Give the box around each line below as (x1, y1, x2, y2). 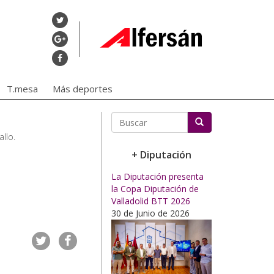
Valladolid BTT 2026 (111, 195, 190, 207)
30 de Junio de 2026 (111, 207, 190, 219)
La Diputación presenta (111, 171, 204, 182)
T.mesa (7, 83, 38, 95)
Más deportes (53, 83, 113, 95)
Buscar (112, 133, 139, 145)
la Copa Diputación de (111, 183, 199, 194)
